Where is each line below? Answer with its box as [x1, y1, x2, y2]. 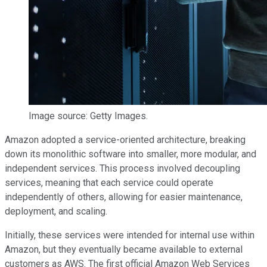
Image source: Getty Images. [29, 110, 148, 122]
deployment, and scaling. [5, 205, 107, 217]
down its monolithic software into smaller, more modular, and [5, 148, 256, 160]
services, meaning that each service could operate [5, 176, 213, 188]
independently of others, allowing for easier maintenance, [5, 191, 243, 203]
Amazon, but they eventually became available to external [5, 243, 243, 255]
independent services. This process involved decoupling [5, 162, 240, 174]
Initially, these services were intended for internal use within [5, 229, 254, 241]
